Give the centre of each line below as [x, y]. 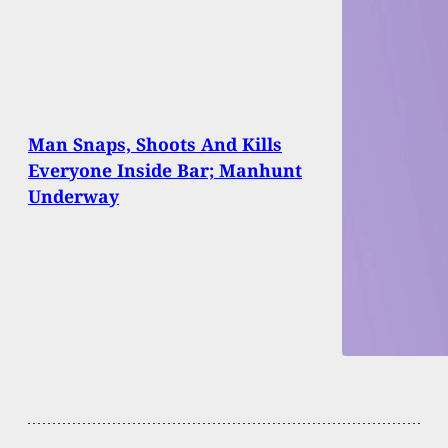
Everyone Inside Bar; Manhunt [165, 169]
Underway [73, 195]
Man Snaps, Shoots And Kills [155, 143]
